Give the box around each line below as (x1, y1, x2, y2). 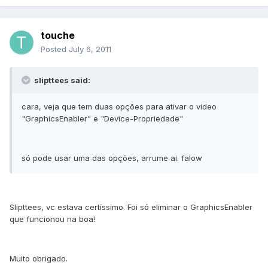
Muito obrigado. (10, 254, 68, 264)
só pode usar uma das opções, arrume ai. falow (22, 153, 202, 163)
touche (41, 29, 75, 42)
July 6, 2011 (69, 44, 111, 54)
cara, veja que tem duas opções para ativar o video (22, 102, 217, 112)
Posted (41, 44, 69, 54)
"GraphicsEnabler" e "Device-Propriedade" (22, 114, 183, 124)
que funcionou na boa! (10, 214, 95, 224)
